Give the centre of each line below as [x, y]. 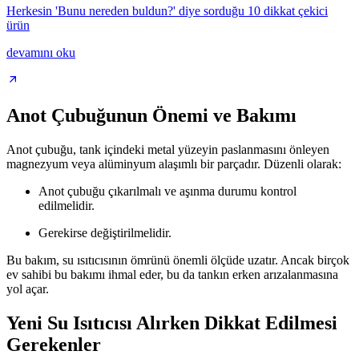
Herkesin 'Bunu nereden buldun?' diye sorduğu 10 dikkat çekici [167, 11]
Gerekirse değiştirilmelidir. [105, 233]
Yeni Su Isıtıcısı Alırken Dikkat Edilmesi [172, 323]
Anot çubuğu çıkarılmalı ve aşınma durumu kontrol [167, 191]
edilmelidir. [67, 206]
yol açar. [28, 289]
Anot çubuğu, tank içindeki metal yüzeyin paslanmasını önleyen [168, 149]
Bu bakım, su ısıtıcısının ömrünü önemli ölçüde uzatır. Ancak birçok [178, 260]
